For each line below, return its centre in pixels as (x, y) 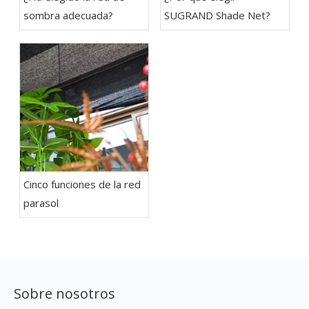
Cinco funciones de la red (82, 184)
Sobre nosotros (64, 293)
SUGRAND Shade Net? (217, 15)
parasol (41, 203)
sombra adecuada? (68, 15)
